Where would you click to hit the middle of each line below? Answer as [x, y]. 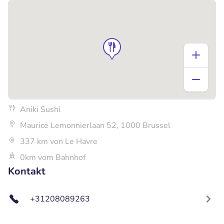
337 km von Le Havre [59, 141]
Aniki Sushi [40, 109]
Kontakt [27, 171]
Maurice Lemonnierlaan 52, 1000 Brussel [95, 125]
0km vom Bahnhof [53, 157]
